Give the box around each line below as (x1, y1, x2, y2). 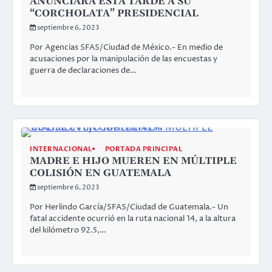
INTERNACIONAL (30, 144, 92, 154)
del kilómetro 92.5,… (30, 224, 106, 236)
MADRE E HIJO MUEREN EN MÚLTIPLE (30, 154, 237, 167)
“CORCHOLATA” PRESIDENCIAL (30, 7, 199, 20)
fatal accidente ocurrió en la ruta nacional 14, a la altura (30, 212, 236, 224)
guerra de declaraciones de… (30, 65, 137, 76)
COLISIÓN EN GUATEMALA (30, 166, 171, 179)
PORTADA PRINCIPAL (104, 144, 182, 154)
